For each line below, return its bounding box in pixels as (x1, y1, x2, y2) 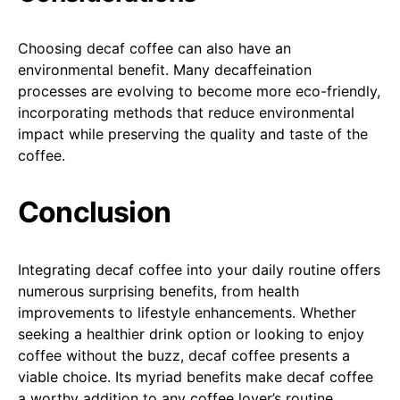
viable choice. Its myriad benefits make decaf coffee (18, 367, 373, 386)
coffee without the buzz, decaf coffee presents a (18, 346, 350, 364)
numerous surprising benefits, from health (18, 281, 299, 300)
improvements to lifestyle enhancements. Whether (18, 303, 356, 321)
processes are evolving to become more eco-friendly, (18, 81, 380, 100)
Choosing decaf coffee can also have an (18, 38, 291, 57)
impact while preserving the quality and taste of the (18, 124, 368, 143)
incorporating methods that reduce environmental (18, 103, 354, 121)
